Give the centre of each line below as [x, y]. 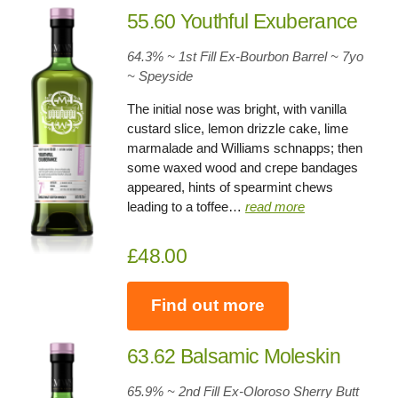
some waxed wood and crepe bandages [243, 167]
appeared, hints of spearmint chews [231, 187]
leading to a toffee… [187, 206]
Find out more [208, 306]
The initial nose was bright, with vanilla [237, 108]
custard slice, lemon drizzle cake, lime [238, 128]
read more [275, 206]
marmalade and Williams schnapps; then [245, 147]
